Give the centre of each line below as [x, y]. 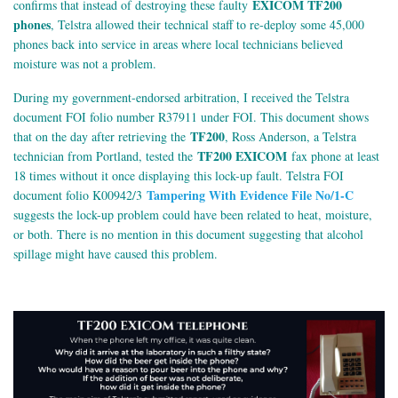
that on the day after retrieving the [102, 137]
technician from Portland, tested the [105, 156]
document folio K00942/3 [80, 195]
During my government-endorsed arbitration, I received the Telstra [181, 98]
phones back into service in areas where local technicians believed [178, 44]
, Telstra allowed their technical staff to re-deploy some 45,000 [207, 25]
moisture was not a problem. [85, 64]
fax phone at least [333, 156]
